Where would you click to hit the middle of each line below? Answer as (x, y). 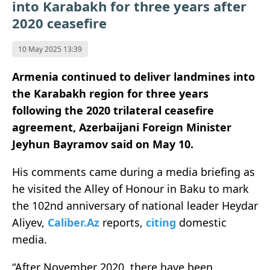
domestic (201, 223)
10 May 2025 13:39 (50, 49)
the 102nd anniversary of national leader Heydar (135, 206)
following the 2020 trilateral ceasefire (113, 111)
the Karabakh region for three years (110, 94)
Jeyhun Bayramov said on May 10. (104, 144)
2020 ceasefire (59, 23)
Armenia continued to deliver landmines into (133, 77)
